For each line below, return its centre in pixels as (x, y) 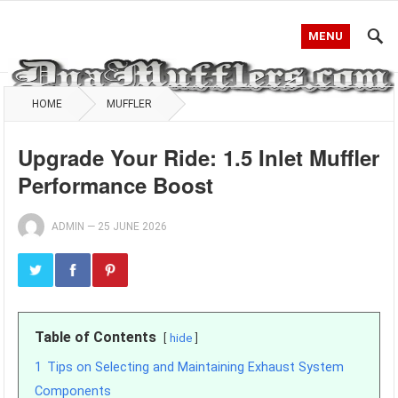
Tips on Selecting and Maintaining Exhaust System (196, 367)
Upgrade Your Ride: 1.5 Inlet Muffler (199, 157)
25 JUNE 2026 (133, 227)
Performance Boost (116, 185)
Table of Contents (96, 337)
